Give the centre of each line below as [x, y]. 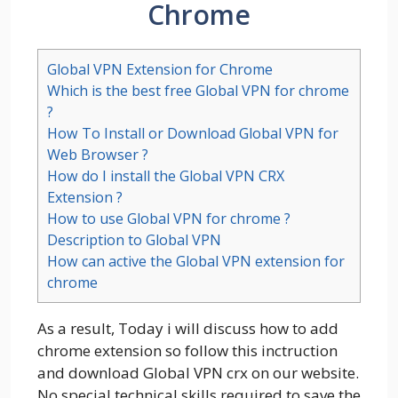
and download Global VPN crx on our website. [198, 372]
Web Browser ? [98, 154]
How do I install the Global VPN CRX [166, 175]
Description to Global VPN [134, 239]
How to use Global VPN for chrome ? [169, 218]
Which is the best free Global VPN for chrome [198, 90]
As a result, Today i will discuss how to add [188, 328]
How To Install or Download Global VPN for [193, 133]
